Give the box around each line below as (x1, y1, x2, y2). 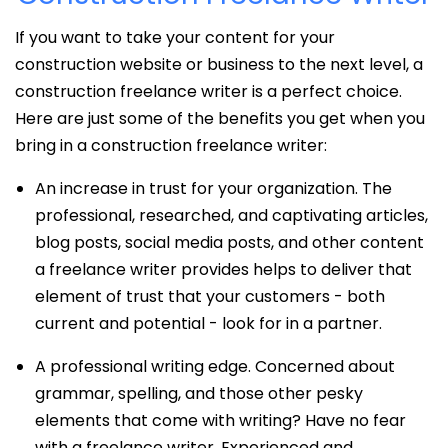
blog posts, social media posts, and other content (35, 230, 424, 254)
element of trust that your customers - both (35, 284, 385, 308)
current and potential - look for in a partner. (35, 311, 382, 335)
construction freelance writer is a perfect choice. (15, 79, 402, 103)
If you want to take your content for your (15, 25, 335, 49)
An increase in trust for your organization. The (35, 176, 392, 200)
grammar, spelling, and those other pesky (35, 381, 363, 405)
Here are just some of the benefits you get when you (15, 106, 425, 130)
